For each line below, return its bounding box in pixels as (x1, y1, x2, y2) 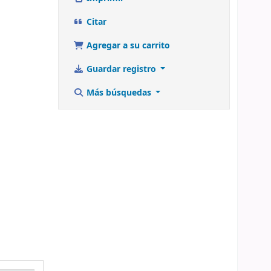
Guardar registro (83, 62, 158, 76)
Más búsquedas (83, 86, 154, 99)
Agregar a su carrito (83, 39, 170, 52)
